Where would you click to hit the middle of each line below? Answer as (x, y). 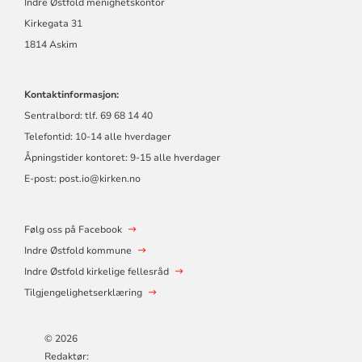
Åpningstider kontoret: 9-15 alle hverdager (122, 158)
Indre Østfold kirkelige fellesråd (96, 272)
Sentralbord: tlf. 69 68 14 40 (88, 116)
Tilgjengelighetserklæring (83, 293)
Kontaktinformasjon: (71, 95)
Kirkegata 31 (53, 24)
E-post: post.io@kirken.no (82, 179)
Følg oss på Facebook (73, 230)
